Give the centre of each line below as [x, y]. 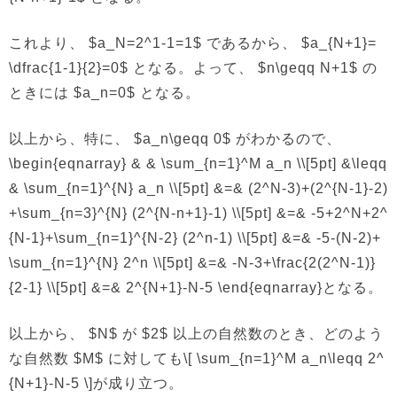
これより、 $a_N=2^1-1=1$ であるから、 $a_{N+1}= [193, 43]
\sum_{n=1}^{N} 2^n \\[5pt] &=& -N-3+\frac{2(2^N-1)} [192, 263]
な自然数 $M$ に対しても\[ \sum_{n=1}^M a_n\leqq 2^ [197, 358]
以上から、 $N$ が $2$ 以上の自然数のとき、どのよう [196, 334]
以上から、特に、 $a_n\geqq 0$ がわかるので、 [175, 139]
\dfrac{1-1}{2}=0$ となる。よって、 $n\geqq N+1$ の [193, 68]
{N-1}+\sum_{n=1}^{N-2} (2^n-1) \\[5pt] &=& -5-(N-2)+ [195, 238]
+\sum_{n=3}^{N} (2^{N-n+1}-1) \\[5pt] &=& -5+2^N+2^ [198, 213]
